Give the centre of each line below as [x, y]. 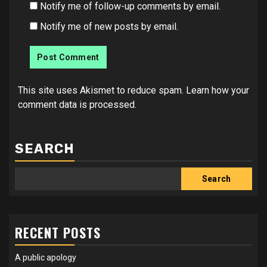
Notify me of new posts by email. [109, 27]
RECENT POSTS [58, 232]
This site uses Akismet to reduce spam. [102, 90]
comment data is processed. [77, 105]
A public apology [46, 257]
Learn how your [218, 90]
